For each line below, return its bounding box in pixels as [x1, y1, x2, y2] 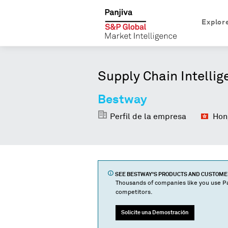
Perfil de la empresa [108, 112, 188, 121]
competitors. [115, 189, 153, 195]
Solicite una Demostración [121, 209, 189, 215]
